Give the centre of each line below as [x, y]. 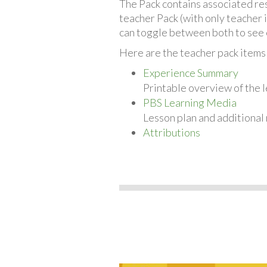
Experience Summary [190, 72]
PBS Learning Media [190, 102]
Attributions [171, 132]
